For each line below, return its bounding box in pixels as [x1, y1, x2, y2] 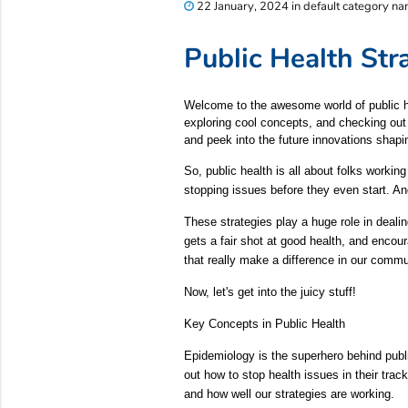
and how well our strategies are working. [183, 387, 394, 402]
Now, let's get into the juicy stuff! [183, 285, 356, 300]
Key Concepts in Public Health [183, 317, 345, 331]
